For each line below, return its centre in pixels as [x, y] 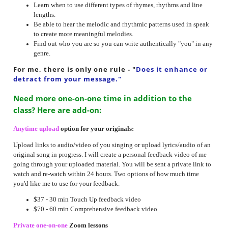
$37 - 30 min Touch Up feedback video [87, 200]
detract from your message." [67, 79]
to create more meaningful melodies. [83, 34]
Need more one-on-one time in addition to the [102, 99]
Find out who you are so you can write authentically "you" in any [123, 44]
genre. [42, 53]
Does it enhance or [172, 69]
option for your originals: [97, 129]
